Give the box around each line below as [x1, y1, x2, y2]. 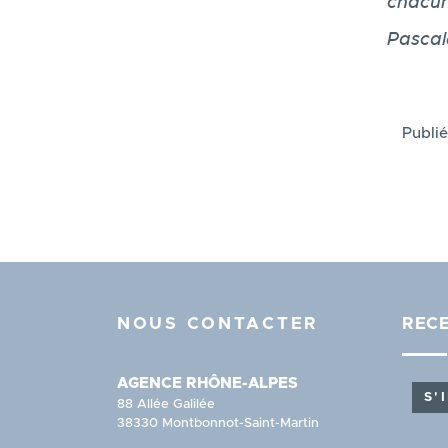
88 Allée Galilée [117, 397, 215, 411]
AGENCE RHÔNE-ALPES [117, 375, 298, 391]
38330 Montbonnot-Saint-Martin [117, 416, 319, 430]
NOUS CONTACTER [117, 315, 320, 333]
